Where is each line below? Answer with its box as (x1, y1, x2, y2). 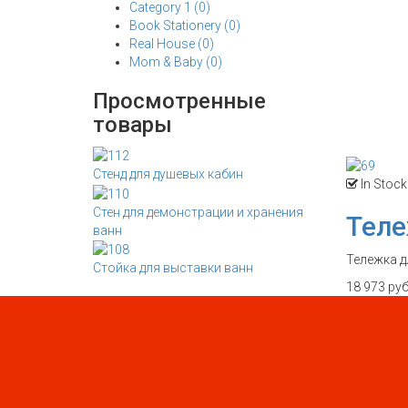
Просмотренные (93, 88, 266, 114)
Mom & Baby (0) (129, 55, 222, 69)
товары (93, 112, 172, 138)
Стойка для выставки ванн (93, 260, 253, 275)
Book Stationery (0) (129, 18, 240, 33)
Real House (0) (129, 36, 214, 51)
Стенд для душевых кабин (93, 167, 243, 182)
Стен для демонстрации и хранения (93, 204, 303, 219)
